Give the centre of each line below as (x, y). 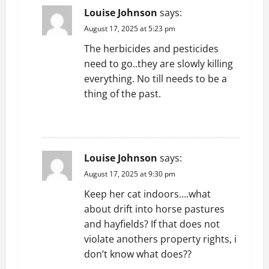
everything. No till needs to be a (156, 79)
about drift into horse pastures (154, 209)
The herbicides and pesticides (151, 49)
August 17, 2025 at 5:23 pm (130, 29)
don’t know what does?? (138, 254)
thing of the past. (122, 94)
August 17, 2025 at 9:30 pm (130, 174)
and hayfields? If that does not (152, 224)
